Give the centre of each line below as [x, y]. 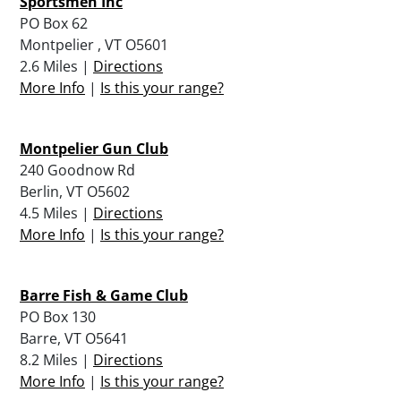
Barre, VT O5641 [74, 338]
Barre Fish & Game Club [104, 295]
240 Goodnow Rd [77, 170]
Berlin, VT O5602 [75, 191]
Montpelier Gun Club [94, 148]
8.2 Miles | [56, 359]
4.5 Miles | [56, 213]
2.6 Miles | [56, 66]
